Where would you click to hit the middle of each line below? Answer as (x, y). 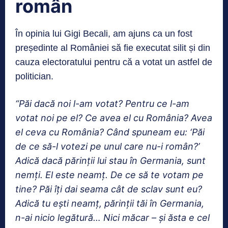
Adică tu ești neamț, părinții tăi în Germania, (110, 204)
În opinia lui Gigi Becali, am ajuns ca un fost (104, 34)
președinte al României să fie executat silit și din (113, 48)
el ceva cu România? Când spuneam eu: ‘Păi (110, 132)
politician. (34, 77)
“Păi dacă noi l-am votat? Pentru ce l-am (102, 104)
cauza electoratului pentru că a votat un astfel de (114, 62)
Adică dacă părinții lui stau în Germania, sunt (110, 161)
